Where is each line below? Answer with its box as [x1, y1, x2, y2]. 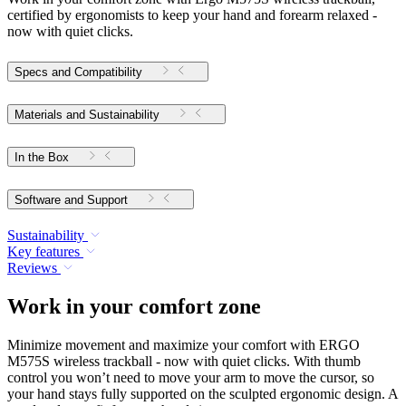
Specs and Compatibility [14, 65, 142, 80]
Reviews [7, 260, 57, 276]
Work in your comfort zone [7, 295, 261, 319]
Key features [7, 244, 80, 260]
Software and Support [87, 193, 128, 208]
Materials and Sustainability [14, 108, 159, 122]
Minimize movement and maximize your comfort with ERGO [7, 336, 360, 353]
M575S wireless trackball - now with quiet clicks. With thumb [7, 353, 361, 369]
